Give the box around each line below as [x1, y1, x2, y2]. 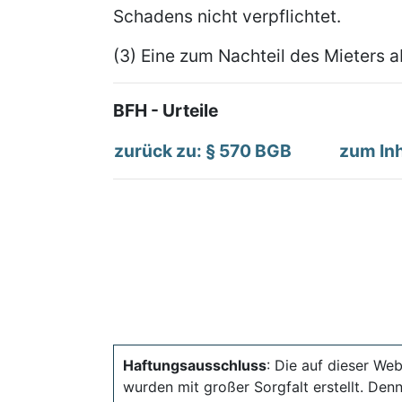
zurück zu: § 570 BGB [114, 140, 292, 162]
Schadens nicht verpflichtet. [113, 5, 341, 27]
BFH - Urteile [113, 100, 218, 121]
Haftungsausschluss [123, 356, 267, 374]
